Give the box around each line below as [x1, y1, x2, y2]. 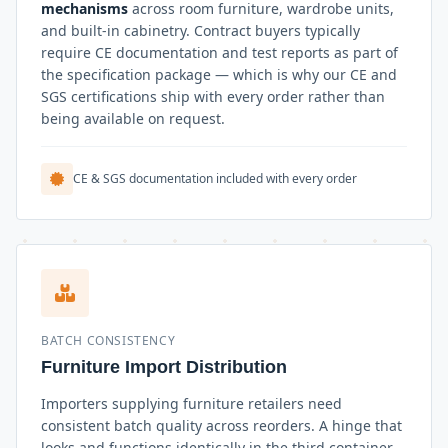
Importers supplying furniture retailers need [41, 394, 342, 414]
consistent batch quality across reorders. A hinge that [41, 416, 402, 436]
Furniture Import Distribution [41, 357, 287, 378]
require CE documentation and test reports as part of [41, 43, 398, 63]
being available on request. [41, 109, 225, 129]
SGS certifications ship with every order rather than [41, 87, 385, 107]
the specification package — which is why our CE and [41, 65, 397, 85]
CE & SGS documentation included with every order [73, 170, 357, 188]
